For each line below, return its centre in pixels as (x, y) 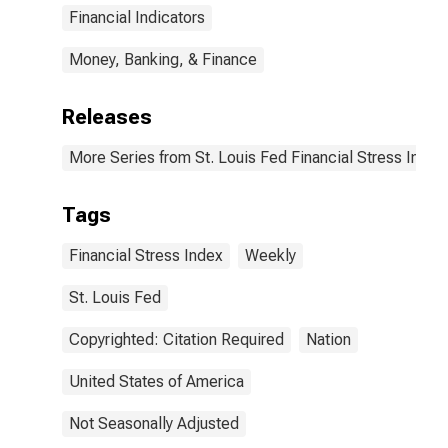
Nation (328, 339)
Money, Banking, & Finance (163, 59)
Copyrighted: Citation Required (176, 339)
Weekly (270, 255)
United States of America (156, 381)
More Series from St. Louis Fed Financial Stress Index (257, 157)
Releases (107, 117)
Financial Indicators (137, 17)
